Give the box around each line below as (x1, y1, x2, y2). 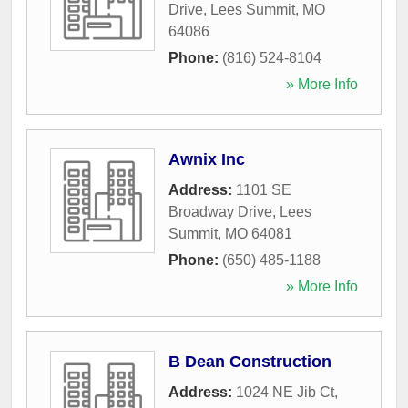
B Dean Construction (168, 352, 331, 371)
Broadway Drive (168, 203, 272, 219)
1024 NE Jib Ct (236, 383, 334, 400)
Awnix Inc (168, 149, 245, 168)
